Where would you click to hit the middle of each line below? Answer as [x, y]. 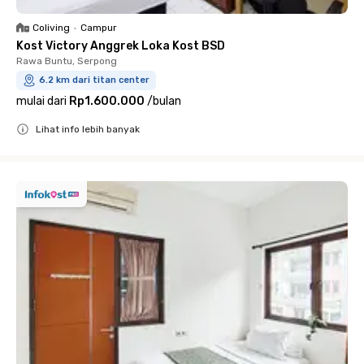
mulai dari [41, 101]
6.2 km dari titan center [94, 80]
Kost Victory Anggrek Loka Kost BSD [121, 46]
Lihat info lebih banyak [88, 129]
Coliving [51, 28]
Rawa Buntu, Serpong [67, 61]
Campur [99, 28]
